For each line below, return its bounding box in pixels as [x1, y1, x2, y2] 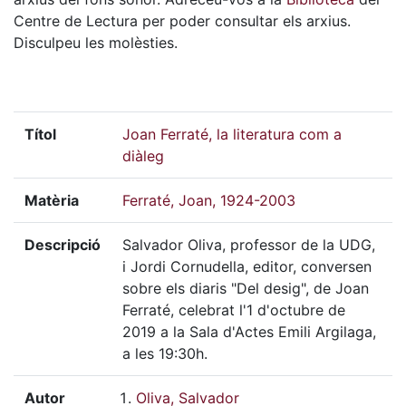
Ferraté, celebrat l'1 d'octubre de [122, 301, 345, 319]
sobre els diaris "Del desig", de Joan [122, 279, 369, 297]
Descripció [24, 236, 101, 254]
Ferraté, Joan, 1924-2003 [122, 191, 295, 209]
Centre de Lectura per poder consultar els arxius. [14, 12, 351, 30]
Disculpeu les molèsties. [14, 34, 178, 52]
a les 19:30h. [122, 344, 208, 362]
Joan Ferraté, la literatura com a [122, 125, 342, 143]
